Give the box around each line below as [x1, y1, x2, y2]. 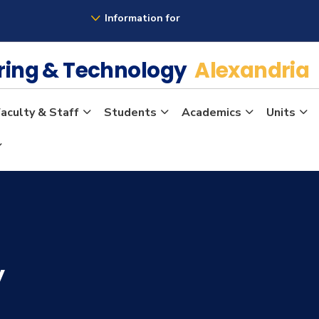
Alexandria [194, 56, 310, 85]
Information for [104, 11, 180, 25]
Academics [181, 105, 241, 120]
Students [103, 105, 157, 120]
